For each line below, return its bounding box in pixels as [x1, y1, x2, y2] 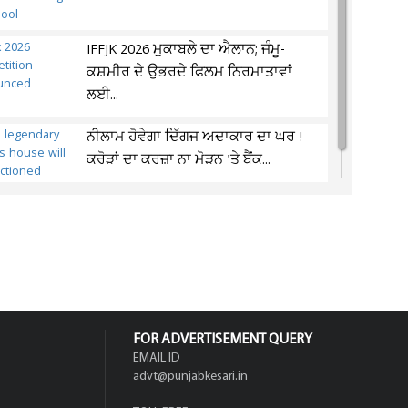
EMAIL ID [133, 352, 180, 365]
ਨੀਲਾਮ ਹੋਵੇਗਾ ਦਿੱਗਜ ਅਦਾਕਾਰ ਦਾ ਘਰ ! [87, 127, 303, 148]
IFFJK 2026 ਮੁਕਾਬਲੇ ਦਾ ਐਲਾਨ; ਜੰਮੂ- [87, 40, 286, 60]
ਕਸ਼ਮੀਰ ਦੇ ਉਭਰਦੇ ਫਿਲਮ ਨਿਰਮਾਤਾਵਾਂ [87, 63, 293, 83]
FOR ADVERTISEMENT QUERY [133, 332, 312, 347]
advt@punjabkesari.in [133, 370, 248, 383]
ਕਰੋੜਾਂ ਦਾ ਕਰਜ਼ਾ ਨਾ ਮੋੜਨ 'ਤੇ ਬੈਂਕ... [87, 150, 271, 170]
